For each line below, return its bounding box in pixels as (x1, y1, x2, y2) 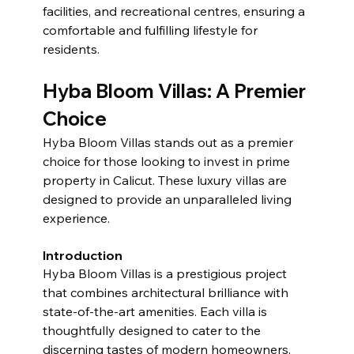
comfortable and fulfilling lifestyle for (42, 21, 261, 38)
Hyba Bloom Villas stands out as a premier (42, 134, 296, 150)
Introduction (42, 247, 122, 263)
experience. (42, 209, 110, 226)
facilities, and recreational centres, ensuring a (42, 2, 308, 19)
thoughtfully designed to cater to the (42, 322, 264, 338)
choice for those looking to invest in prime (42, 153, 293, 169)
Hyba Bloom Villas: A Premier (42, 78, 310, 103)
